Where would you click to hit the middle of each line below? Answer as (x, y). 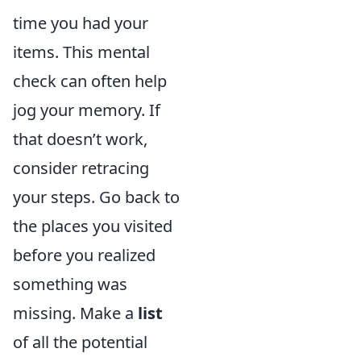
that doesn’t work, (80, 139)
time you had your (81, 23)
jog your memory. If (87, 110)
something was (70, 284)
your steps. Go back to (96, 197)
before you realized (84, 255)
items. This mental (81, 52)
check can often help (90, 81)
